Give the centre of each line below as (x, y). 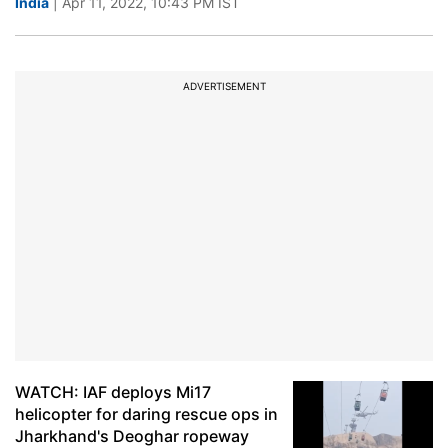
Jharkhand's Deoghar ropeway (132, 436)
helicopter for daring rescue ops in (146, 414)
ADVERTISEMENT (224, 86)
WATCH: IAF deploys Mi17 (113, 392)
